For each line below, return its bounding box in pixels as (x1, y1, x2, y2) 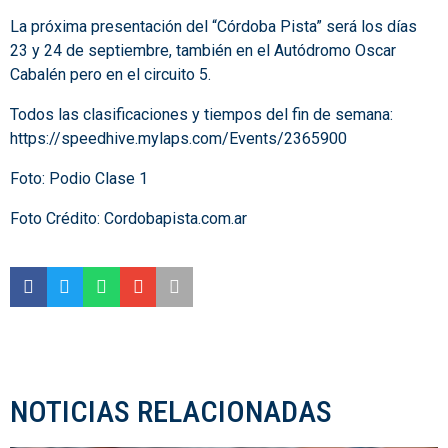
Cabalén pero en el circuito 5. (10, 65, 211, 85)
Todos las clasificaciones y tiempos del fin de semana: (10, 105, 393, 125)
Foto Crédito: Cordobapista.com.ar (10, 209, 247, 229)
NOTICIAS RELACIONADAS (10, 394, 332, 430)
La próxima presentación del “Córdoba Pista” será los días (10, 17, 417, 37)
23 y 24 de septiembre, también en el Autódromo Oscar (10, 41, 396, 61)
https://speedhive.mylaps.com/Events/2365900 (10, 129, 347, 149)
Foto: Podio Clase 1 (10, 169, 148, 189)
